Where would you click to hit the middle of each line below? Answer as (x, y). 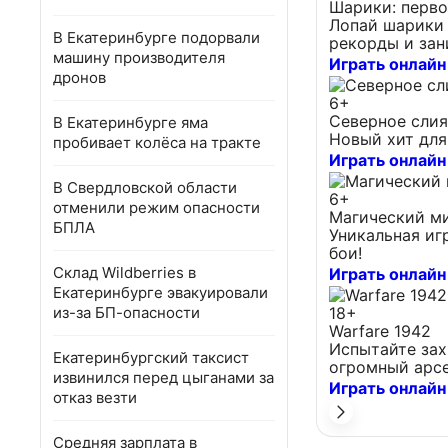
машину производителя (139, 57)
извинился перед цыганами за (163, 377)
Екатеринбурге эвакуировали (160, 292)
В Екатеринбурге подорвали (156, 37)
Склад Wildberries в (124, 272)
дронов (79, 77)
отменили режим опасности (156, 207)
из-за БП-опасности (126, 312)
